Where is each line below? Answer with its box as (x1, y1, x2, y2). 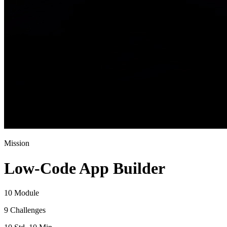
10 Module (4, 188, 39, 197)
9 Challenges (4, 205, 46, 214)
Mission (4, 139, 29, 148)
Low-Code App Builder (4, 159, 165, 177)
